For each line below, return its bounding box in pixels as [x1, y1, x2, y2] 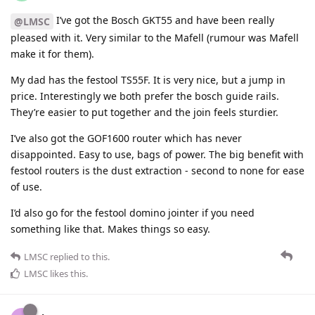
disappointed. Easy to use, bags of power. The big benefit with [11, 148, 304, 162]
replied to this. [48, 250, 110, 264]
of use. [11, 180, 42, 194]
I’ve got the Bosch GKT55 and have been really [53, 13, 274, 27]
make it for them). [11, 47, 94, 61]
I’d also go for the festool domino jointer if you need [11, 206, 255, 220]
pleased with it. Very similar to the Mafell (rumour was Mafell [11, 31, 299, 45]
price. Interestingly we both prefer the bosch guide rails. [11, 89, 279, 103]
